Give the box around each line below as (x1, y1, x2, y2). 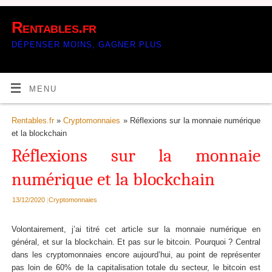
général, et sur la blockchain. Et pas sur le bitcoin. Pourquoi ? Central (11, 238, 261, 247)
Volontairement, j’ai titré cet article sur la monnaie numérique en (11, 225, 261, 234)
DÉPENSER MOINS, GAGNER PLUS (12, 40, 162, 49)
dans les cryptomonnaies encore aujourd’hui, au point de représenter (11, 251, 261, 260)
